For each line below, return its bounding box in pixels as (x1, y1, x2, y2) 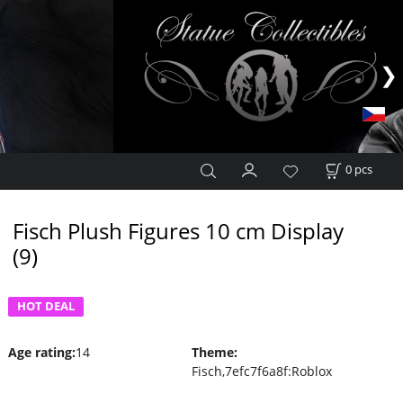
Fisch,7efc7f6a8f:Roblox (191, 362, 332, 380)
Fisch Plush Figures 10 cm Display (12, 216, 344, 246)
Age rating (7, 343, 72, 361)
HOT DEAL (16, 298, 75, 314)
